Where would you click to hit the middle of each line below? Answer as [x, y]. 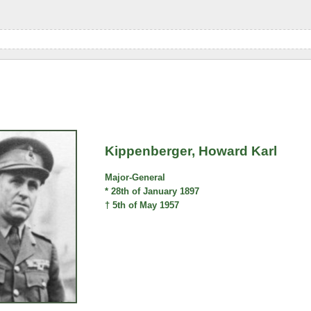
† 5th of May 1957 [142, 205]
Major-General [135, 178]
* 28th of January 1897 [152, 192]
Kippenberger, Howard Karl [191, 151]
